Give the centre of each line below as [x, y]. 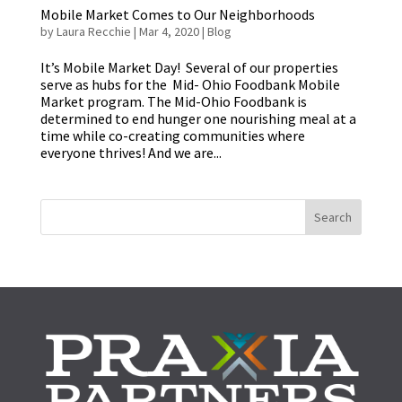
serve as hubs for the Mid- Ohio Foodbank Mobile [190, 85]
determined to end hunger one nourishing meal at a [198, 119]
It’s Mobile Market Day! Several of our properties [189, 68]
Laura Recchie [93, 32]
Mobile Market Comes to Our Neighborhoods [177, 15]
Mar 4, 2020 [169, 32]
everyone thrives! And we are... [131, 153]
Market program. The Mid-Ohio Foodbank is [173, 102]
